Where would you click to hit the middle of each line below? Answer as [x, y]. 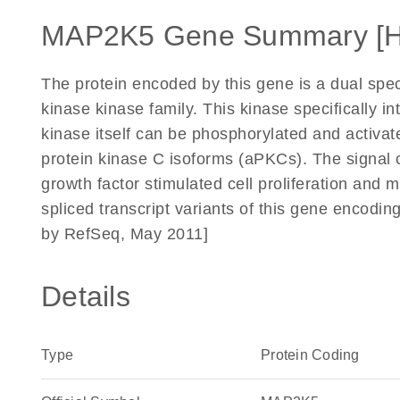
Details [86, 296]
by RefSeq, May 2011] [125, 234]
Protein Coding [310, 355]
